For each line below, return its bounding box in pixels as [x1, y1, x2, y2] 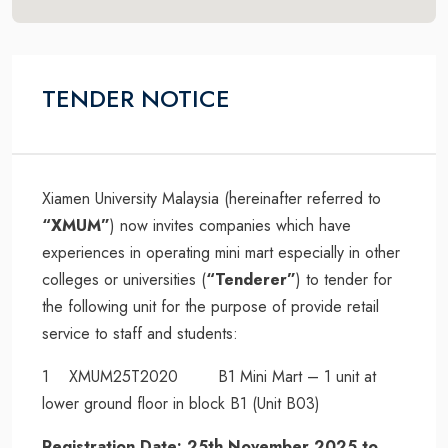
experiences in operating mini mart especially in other [42, 240, 400, 264]
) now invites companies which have [110, 213, 351, 237]
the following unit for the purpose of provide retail [42, 294, 379, 318]
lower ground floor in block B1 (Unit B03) [42, 391, 320, 415]
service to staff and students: [42, 321, 238, 345]
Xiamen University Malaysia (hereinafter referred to [42, 186, 381, 210]
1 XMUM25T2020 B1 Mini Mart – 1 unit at [42, 364, 376, 388]
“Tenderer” [206, 267, 296, 291]
